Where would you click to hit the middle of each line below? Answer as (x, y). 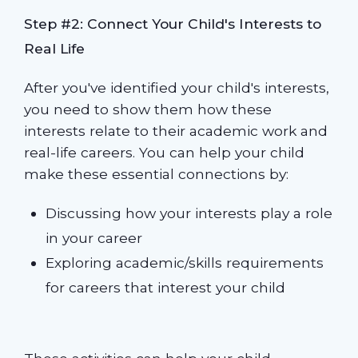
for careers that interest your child (166, 287)
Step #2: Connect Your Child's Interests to (172, 24)
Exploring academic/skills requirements (185, 262)
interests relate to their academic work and (175, 130)
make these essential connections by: (156, 173)
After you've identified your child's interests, (176, 87)
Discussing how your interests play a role (189, 213)
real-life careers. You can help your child (164, 152)
